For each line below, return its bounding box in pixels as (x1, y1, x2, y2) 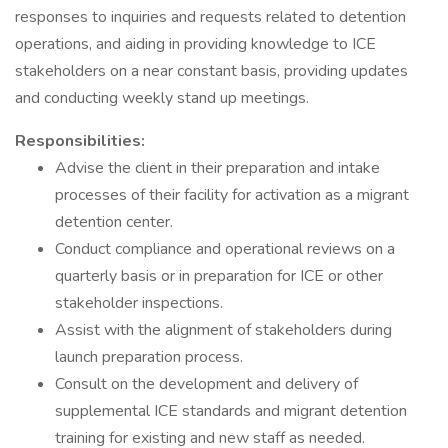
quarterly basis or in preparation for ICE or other (55, 265, 383, 287)
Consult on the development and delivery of (55, 373, 358, 395)
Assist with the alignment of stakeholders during (55, 319, 392, 341)
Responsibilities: (15, 130, 145, 152)
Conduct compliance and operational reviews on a (55, 238, 395, 260)
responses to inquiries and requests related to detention (15, 6, 406, 28)
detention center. (55, 211, 173, 233)
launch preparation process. (55, 346, 243, 368)
